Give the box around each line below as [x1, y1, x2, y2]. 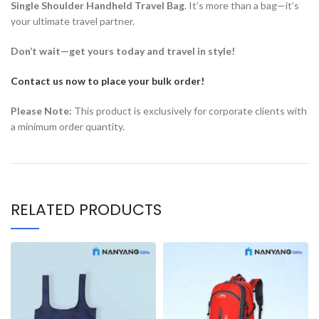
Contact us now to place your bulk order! [11, 74, 204, 87]
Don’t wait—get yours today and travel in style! [11, 44, 235, 57]
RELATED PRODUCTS [11, 198, 162, 221]
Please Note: [11, 104, 72, 117]
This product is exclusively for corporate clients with [72, 104, 307, 117]
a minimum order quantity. [11, 120, 125, 132]
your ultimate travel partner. [11, 14, 135, 27]
